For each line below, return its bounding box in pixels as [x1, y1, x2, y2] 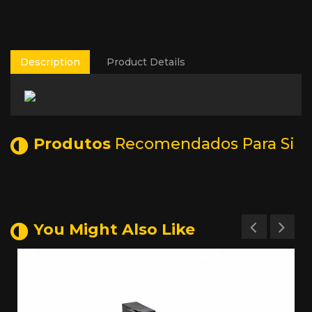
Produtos [33, 134, 111, 154]
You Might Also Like [33, 220, 195, 240]
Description [20, 56, 80, 69]
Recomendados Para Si [115, 134, 295, 154]
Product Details [107, 56, 185, 69]
